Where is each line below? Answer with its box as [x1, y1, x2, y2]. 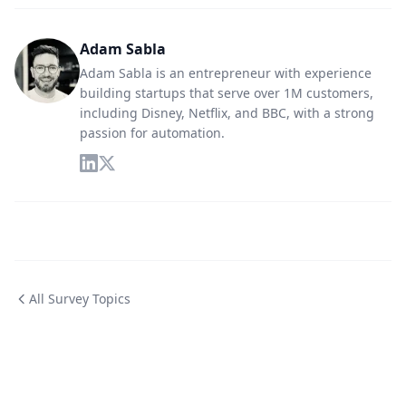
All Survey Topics [29, 290, 130, 307]
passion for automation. [80, 124, 225, 141]
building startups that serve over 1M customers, [80, 84, 373, 101]
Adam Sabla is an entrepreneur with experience [80, 64, 372, 82]
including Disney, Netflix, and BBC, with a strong [80, 104, 374, 121]
